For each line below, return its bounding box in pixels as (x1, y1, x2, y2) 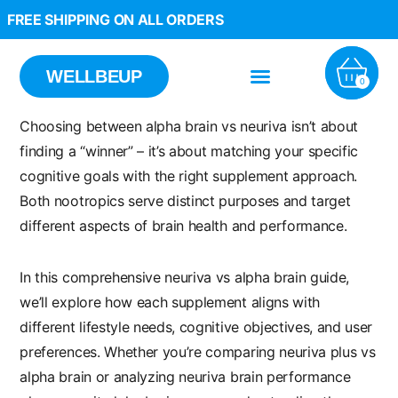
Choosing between (20, 117, 146, 136)
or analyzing (91, 368, 179, 386)
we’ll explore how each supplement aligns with (20, 293, 320, 312)
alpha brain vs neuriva (145, 117, 287, 136)
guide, (306, 268, 350, 287)
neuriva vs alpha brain (164, 268, 306, 287)
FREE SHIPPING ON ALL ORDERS (7, 11, 224, 28)
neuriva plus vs (279, 343, 376, 362)
